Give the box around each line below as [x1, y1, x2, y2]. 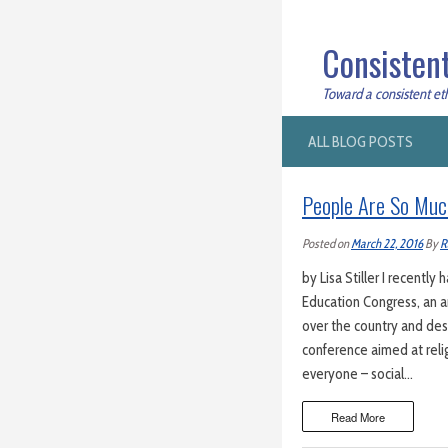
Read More [331, 408, 386, 425]
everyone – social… [302, 365, 413, 384]
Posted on [302, 235, 351, 251]
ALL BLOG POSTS [307, 131, 413, 151]
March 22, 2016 [351, 235, 423, 251]
